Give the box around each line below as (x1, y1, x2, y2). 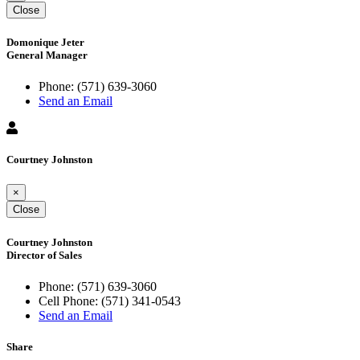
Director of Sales (6, 248, 82, 261)
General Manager (6, 48, 88, 61)
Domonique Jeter (6, 35, 84, 48)
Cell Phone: (39, 293, 98, 308)
